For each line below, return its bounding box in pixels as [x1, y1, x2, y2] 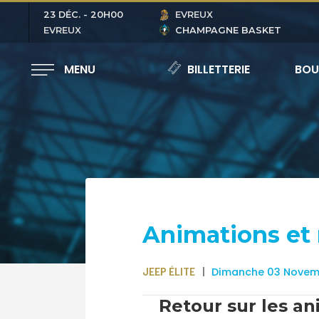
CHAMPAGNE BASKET [175, 24, 281, 36]
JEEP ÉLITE [142, 263, 195, 278]
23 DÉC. [43, 9, 80, 21]
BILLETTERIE [187, 61, 250, 78]
